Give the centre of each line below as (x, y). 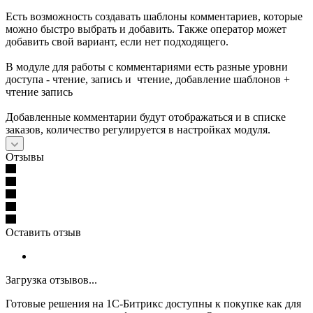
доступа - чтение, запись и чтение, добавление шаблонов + (148, 79)
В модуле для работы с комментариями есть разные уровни (147, 66)
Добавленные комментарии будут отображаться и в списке (146, 117)
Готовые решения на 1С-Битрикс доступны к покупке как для (153, 303)
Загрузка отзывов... (51, 279)
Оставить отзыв (43, 232)
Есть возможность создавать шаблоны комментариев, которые (154, 16)
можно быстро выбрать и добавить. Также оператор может (146, 29)
